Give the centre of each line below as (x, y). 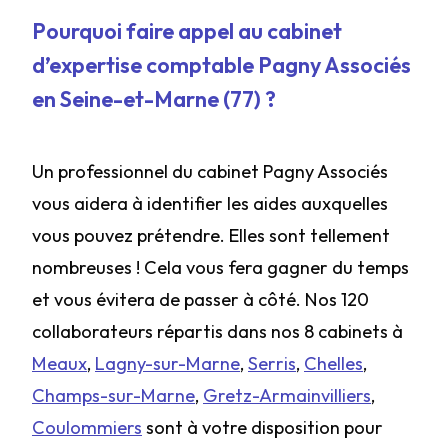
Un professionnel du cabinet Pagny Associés (210, 171)
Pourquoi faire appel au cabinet (187, 31)
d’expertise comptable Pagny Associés (221, 65)
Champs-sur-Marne (113, 395)
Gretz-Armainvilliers (287, 395)
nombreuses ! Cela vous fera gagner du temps (220, 267)
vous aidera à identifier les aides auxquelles (210, 203)
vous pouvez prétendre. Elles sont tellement (211, 235)
